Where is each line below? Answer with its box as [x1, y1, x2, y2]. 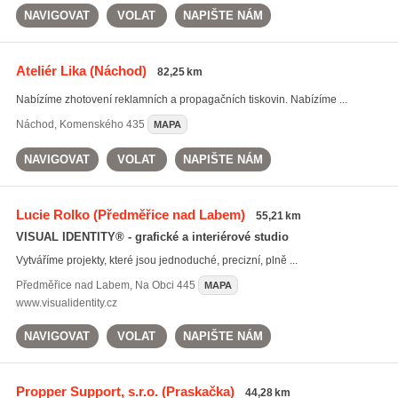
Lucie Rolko [15, 207, 90, 222]
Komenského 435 [59, 118, 145, 131]
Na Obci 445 [134, 279, 195, 291]
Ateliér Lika [15, 63, 86, 78]
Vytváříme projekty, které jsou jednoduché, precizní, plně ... [15, 254, 298, 267]
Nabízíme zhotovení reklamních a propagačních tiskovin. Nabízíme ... [15, 93, 347, 106]
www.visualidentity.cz [15, 297, 117, 309]
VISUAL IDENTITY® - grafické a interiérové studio [15, 230, 289, 243]
